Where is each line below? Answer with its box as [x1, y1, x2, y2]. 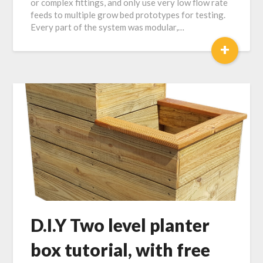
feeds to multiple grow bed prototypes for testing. [31, 9, 226, 20]
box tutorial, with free [31, 239, 211, 260]
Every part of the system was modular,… [31, 22, 185, 32]
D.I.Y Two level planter [31, 214, 210, 235]
